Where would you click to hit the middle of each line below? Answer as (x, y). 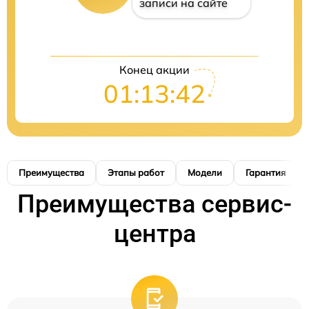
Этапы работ (136, 172)
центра (154, 234)
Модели (205, 172)
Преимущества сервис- (154, 204)
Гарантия (266, 172)
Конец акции (154, 70)
